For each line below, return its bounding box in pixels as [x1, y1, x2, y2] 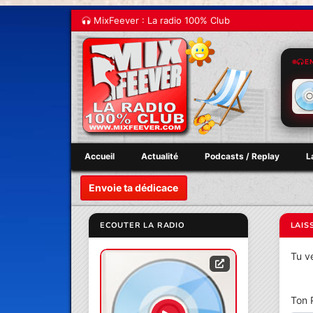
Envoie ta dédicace [89, 182, 179, 194]
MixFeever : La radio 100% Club [91, 15, 230, 26]
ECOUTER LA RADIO [100, 219, 185, 231]
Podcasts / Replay [205, 151, 279, 161]
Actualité [141, 151, 178, 161]
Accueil [85, 151, 115, 161]
